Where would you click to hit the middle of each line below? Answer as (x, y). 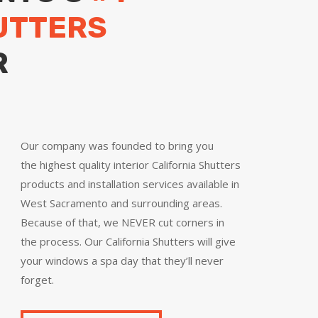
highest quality (75, 165)
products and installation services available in (130, 184)
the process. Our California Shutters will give (128, 242)
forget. (37, 280)
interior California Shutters (175, 165)
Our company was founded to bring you (117, 146)
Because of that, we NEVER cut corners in (122, 223)
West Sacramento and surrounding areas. (121, 203)
